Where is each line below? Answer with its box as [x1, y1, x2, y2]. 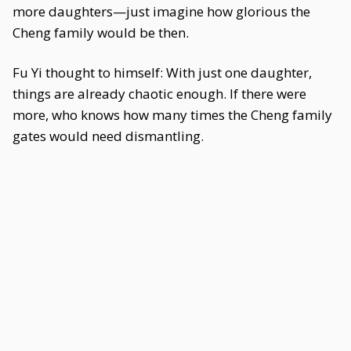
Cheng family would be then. [13, 24, 189, 42]
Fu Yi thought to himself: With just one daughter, [13, 63, 312, 81]
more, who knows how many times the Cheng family [13, 106, 332, 124]
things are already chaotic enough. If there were [13, 85, 306, 103]
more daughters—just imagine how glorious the [13, 2, 310, 20]
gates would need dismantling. [13, 127, 204, 145]
